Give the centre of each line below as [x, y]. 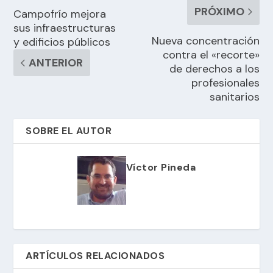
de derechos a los [214, 69]
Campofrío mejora [60, 14]
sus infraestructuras [65, 28]
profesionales [225, 83]
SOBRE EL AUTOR [69, 130]
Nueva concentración [205, 41]
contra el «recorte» [211, 55]
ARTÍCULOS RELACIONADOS [95, 255]
